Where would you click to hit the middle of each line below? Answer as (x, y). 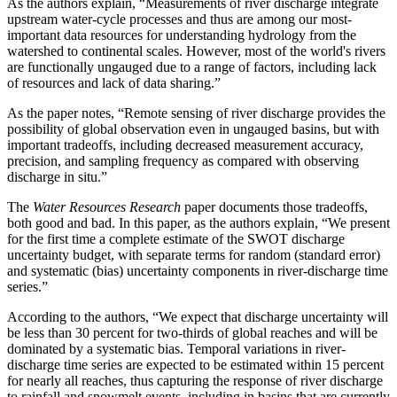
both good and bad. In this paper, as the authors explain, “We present (198, 223)
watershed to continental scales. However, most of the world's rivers (196, 51)
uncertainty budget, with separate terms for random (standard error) (194, 255)
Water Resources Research (107, 207)
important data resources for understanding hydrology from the (182, 35)
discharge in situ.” (57, 177)
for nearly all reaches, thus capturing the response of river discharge (195, 381)
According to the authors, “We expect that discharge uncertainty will (198, 317)
